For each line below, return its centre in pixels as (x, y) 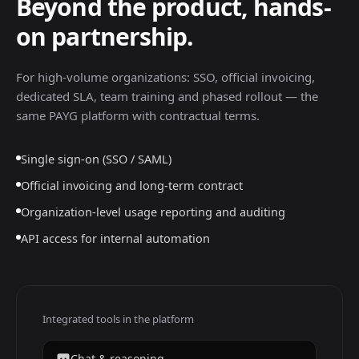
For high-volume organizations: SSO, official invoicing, (165, 77)
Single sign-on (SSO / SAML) (96, 159)
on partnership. (105, 36)
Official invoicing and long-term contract (132, 185)
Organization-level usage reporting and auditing (153, 212)
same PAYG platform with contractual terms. (138, 115)
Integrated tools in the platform (118, 319)
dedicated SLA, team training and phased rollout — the (167, 96)
